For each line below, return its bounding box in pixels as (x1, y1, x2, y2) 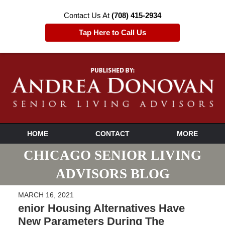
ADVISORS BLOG (55, 166, 170, 181)
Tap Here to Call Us (78, 28, 146, 37)
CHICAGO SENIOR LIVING (24, 147, 201, 163)
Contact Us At (64, 11, 111, 20)
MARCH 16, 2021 (18, 191, 74, 199)
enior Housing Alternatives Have (18, 202, 185, 214)
